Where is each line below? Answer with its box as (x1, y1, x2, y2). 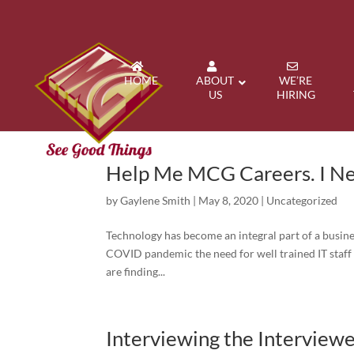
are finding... (106, 265, 166, 278)
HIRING (276, 88, 315, 101)
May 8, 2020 (198, 194, 259, 207)
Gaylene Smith (120, 194, 191, 207)
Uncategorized (266, 194, 338, 207)
